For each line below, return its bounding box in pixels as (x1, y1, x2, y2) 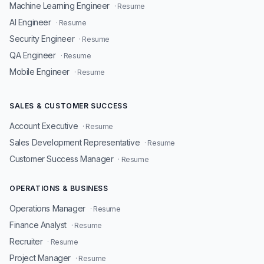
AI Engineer (9, 17, 51, 27)
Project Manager (9, 253, 71, 263)
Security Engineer (9, 34, 75, 44)
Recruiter (9, 236, 43, 246)
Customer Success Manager (9, 154, 114, 164)
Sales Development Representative (9, 137, 140, 147)
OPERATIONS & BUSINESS (9, 184, 108, 193)
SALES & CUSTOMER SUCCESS (9, 101, 128, 110)
